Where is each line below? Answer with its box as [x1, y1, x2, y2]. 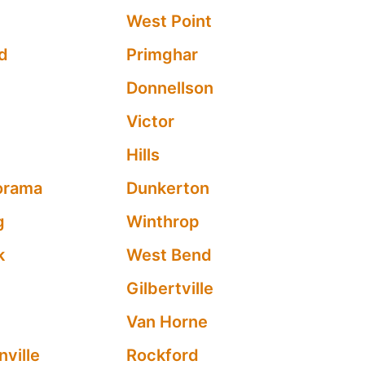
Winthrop [126, 212, 200, 231]
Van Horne [126, 312, 209, 332]
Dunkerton [126, 178, 210, 198]
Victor [126, 112, 175, 131]
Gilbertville [126, 279, 214, 298]
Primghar [126, 45, 199, 64]
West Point [126, 11, 213, 31]
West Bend [126, 245, 213, 265]
